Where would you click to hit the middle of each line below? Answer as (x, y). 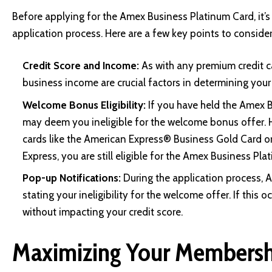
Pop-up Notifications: (72, 178)
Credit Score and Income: (81, 66)
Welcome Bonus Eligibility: (84, 105)
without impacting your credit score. (104, 212)
